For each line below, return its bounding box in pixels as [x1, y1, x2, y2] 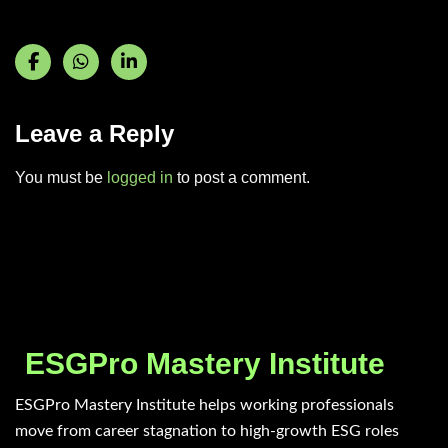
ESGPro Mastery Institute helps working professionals [15, 396, 394, 413]
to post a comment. [173, 169, 310, 187]
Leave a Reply [15, 120, 174, 148]
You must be [15, 169, 107, 187]
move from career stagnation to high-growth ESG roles [15, 422, 399, 439]
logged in [107, 169, 173, 187]
